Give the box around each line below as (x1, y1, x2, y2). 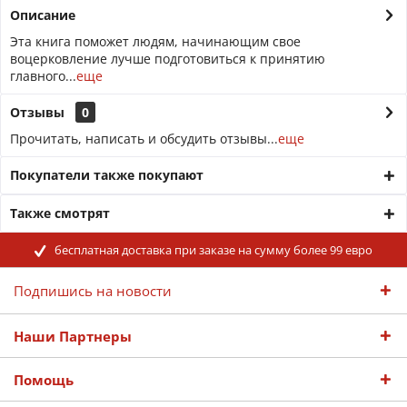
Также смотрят (10, 204, 110, 222)
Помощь (14, 371, 74, 389)
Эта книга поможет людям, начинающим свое (10, 33, 301, 50)
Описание (10, 6, 75, 24)
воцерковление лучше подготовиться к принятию (10, 50, 325, 67)
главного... (10, 67, 76, 84)
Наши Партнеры (14, 327, 132, 345)
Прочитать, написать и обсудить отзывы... (10, 130, 278, 147)
